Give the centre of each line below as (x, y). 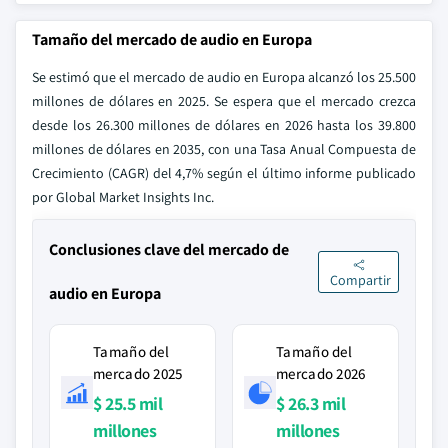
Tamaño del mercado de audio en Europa (172, 39)
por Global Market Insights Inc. (123, 197)
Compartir (360, 280)
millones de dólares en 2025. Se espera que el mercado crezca (224, 101)
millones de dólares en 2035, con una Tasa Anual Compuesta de (224, 149)
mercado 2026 (321, 373)
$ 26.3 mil (310, 403)
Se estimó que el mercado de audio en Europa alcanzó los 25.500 (224, 77)
